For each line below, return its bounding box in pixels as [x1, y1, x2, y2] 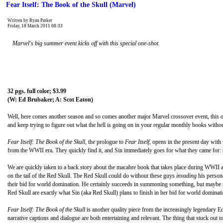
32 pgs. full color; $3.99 [7, 88, 66, 95]
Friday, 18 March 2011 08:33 [7, 23, 63, 28]
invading [176, 172, 197, 179]
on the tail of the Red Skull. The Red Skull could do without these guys [7, 172, 176, 179]
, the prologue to [85, 138, 125, 145]
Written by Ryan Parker [7, 18, 52, 23]
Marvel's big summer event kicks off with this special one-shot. [12, 40, 160, 47]
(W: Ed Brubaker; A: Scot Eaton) [7, 96, 93, 103]
